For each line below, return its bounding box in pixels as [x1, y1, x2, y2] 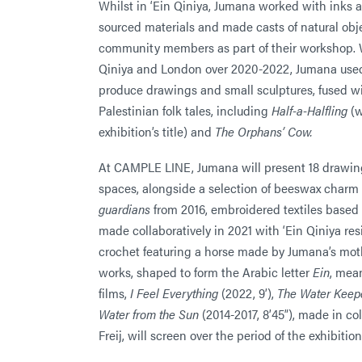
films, [99, 283, 130, 302]
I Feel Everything [130, 283, 218, 302]
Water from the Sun [99, 304, 199, 323]
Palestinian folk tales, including [99, 100, 271, 120]
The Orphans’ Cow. [215, 121, 313, 141]
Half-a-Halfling [271, 100, 347, 120]
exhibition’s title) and [99, 121, 215, 141]
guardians [99, 199, 150, 218]
